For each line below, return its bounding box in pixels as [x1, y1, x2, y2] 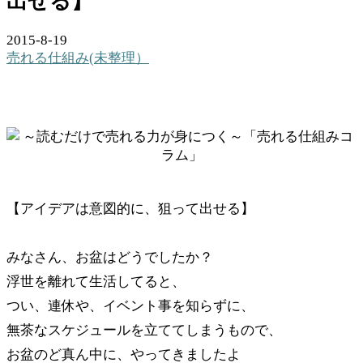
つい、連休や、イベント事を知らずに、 [6, 298, 254, 314]
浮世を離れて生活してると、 [6, 274, 186, 289]
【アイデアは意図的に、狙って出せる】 [6, 201, 254, 216]
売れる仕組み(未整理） [6, 50, 149, 66]
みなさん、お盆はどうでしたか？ [6, 250, 213, 265]
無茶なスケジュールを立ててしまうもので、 [6, 322, 282, 338]
